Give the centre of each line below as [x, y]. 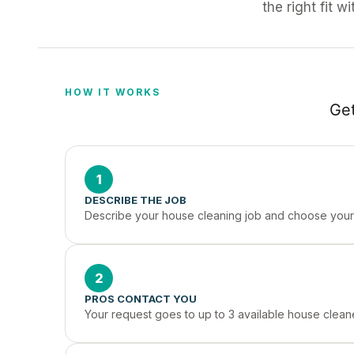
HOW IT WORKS [113, 92]
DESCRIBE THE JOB [136, 200]
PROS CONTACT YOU [141, 299]
